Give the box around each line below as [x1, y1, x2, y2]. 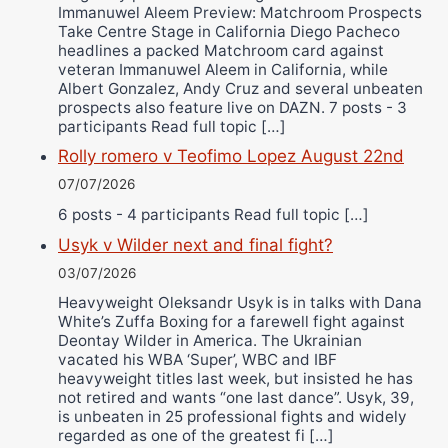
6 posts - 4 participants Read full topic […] [58, 205, 369, 225]
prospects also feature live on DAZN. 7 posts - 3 [58, 97, 407, 117]
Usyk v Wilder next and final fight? [58, 234, 333, 255]
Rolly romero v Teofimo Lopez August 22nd [58, 146, 404, 167]
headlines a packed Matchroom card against [58, 40, 384, 60]
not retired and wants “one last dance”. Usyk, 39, [58, 388, 414, 408]
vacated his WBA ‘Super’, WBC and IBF [58, 350, 337, 370]
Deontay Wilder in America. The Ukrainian [58, 331, 362, 351]
